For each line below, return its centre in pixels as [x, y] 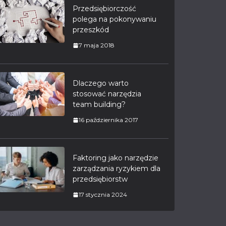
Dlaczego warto [101, 83]
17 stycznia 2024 [103, 194]
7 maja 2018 [97, 45]
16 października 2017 [108, 120]
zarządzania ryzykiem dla [117, 168]
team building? [99, 104]
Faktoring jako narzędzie [116, 158]
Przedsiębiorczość [104, 9]
